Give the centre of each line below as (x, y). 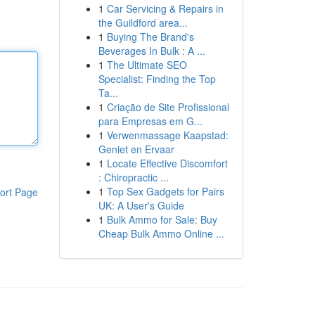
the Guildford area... (143, 22)
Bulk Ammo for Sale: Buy (162, 219)
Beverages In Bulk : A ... (152, 51)
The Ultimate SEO (147, 65)
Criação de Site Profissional (168, 107)
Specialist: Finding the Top (157, 79)
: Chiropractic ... (133, 177)
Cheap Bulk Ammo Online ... (161, 233)
